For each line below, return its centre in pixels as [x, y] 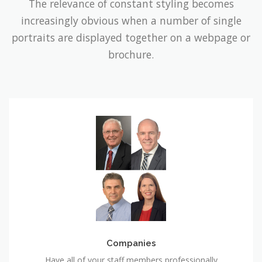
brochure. [131, 55]
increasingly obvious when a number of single [131, 21]
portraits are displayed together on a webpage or [131, 38]
